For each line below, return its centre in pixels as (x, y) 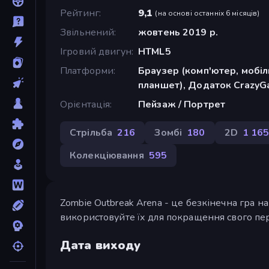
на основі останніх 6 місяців (207, 13)
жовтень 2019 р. (178, 32)
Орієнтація (85, 104)
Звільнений (87, 32)
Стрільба (91, 132)
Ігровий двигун (96, 51)
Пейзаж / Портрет (182, 104)
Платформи (87, 71)
